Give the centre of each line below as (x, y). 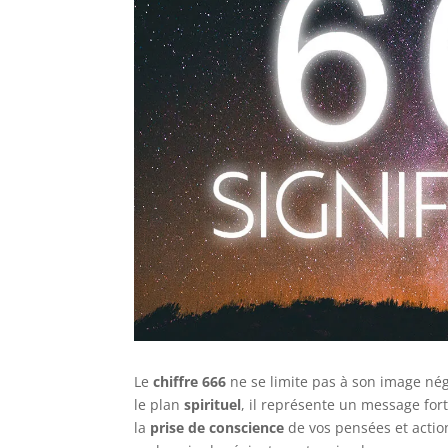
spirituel (213, 405)
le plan (159, 405)
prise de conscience (217, 428)
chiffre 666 (190, 382)
